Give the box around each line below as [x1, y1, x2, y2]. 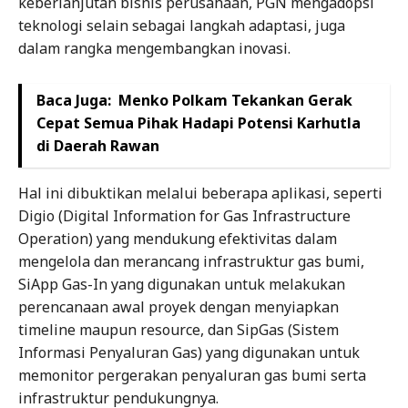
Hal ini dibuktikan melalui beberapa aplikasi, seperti [18, 183, 382, 204]
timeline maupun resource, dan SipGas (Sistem [18, 320, 339, 341]
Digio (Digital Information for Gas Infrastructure [18, 206, 351, 227]
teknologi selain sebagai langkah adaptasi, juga [18, 15, 345, 36]
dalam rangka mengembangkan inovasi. [18, 38, 291, 59]
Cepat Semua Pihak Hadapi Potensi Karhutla [36, 113, 361, 134]
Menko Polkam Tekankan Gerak [118, 90, 352, 111]
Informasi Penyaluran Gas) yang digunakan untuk [18, 342, 360, 363]
